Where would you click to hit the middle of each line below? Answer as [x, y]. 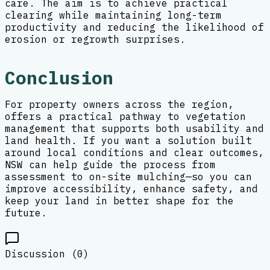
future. [26, 212]
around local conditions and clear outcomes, [134, 152]
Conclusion [59, 77]
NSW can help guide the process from [110, 164]
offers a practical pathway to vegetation [125, 116]
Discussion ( [41, 253]
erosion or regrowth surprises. [95, 39]
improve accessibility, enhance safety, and [131, 188]
